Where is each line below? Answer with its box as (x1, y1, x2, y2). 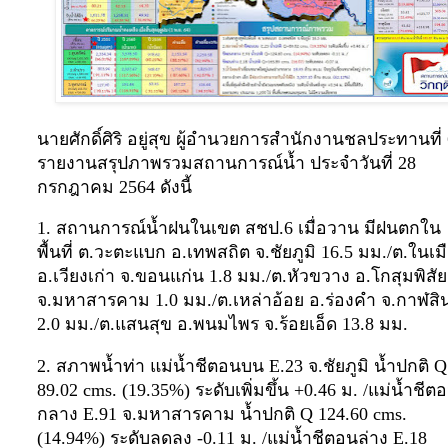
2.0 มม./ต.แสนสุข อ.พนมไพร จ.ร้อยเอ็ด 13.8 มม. (37, 314, 408, 335)
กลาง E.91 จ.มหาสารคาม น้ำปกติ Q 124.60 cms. (37, 403, 407, 424)
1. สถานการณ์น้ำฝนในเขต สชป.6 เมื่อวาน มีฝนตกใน (37, 218, 441, 239)
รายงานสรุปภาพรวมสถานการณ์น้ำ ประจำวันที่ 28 (37, 152, 416, 173)
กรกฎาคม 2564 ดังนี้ (37, 176, 192, 197)
